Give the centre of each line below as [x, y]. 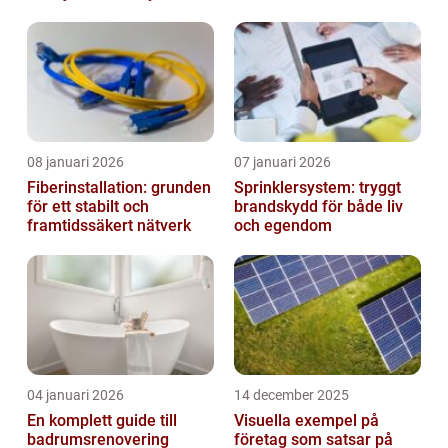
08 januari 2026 [75, 162]
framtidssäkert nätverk [109, 226]
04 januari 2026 [75, 395]
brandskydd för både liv [318, 207]
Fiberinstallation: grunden [119, 188]
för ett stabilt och [88, 207]
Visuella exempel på [306, 421]
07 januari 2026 [282, 162]
